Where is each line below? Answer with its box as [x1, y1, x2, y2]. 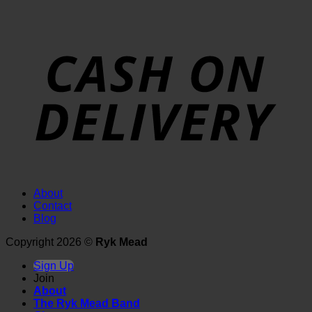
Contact [33, 200, 72, 212]
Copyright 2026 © [6, 236, 95, 249]
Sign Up [33, 260, 74, 272]
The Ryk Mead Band [33, 297, 140, 310]
